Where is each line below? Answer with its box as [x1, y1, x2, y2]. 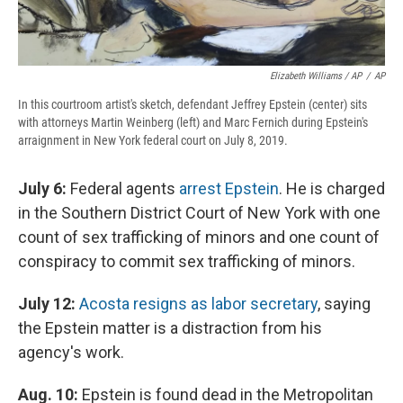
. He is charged [279, 179, 385, 199]
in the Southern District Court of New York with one [18, 203, 381, 223]
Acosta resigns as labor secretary [79, 294, 318, 314]
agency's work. [18, 343, 124, 363]
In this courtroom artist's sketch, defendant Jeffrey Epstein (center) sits [18, 97, 367, 112]
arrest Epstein [179, 179, 279, 199]
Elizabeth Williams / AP [270, 70, 362, 83]
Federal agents [67, 179, 179, 199]
